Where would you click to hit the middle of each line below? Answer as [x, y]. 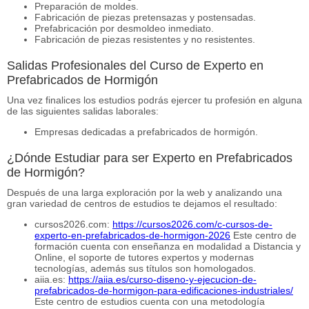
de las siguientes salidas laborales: [83, 111]
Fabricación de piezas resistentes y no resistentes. [145, 39]
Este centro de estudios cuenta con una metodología [150, 301]
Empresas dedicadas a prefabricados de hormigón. [146, 131]
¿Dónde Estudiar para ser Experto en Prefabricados [150, 158]
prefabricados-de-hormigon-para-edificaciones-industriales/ [164, 290]
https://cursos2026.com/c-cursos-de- [192, 224]
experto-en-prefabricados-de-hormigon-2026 [132, 235]
